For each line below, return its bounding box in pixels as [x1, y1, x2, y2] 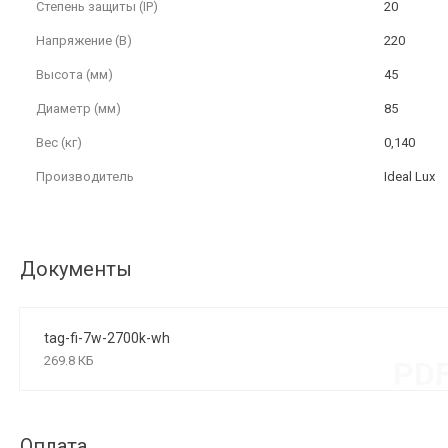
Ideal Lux [384, 169, 435, 185]
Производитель [36, 169, 134, 185]
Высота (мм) [36, 67, 113, 83]
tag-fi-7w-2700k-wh [44, 330, 170, 347]
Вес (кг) [36, 135, 82, 151]
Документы [20, 257, 132, 282]
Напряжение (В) [36, 33, 132, 49]
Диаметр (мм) [36, 101, 121, 117]
